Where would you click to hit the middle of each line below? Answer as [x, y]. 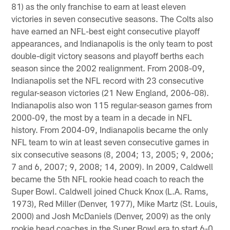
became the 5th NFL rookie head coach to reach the [108, 178]
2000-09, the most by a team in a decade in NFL [102, 117]
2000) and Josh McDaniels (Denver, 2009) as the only [111, 215]
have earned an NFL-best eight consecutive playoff [106, 31]
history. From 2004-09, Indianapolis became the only [110, 129]
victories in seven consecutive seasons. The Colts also [112, 18]
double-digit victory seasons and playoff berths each [108, 55]
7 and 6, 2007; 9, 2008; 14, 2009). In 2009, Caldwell [112, 166]
